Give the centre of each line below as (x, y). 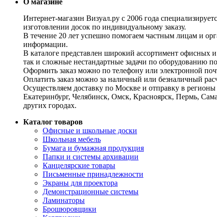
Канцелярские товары (79, 165)
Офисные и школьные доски (90, 130)
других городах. (50, 105)
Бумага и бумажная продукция (93, 148)
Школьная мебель (72, 139)
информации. (46, 44)
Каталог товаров (53, 122)
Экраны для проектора (80, 183)
